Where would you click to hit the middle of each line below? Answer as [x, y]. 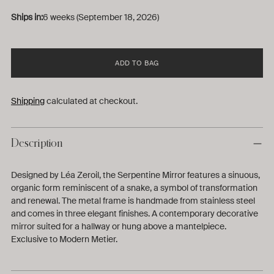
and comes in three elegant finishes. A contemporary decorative [135, 213]
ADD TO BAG [137, 63]
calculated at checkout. [91, 101]
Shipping [28, 101]
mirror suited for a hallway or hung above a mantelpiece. [119, 226]
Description [37, 143]
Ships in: [27, 17]
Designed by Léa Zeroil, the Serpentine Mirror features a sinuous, [135, 175]
